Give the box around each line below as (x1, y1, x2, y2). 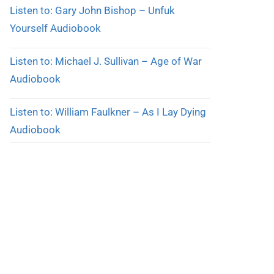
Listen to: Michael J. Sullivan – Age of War (9, 54, 202, 67)
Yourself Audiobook (9, 22, 101, 35)
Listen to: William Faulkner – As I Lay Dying (9, 105, 206, 118)
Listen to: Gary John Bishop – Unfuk (9, 4, 175, 17)
